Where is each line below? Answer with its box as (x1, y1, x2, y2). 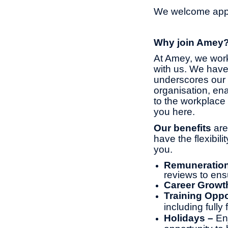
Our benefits (154, 122, 211, 133)
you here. (154, 106, 195, 118)
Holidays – (164, 212, 216, 223)
